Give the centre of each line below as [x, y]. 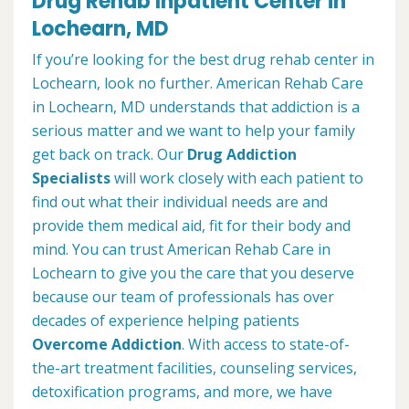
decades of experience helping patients [166, 321]
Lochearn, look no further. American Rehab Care [198, 84]
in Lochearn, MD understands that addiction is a [196, 107]
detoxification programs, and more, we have [182, 392]
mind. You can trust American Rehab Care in [181, 250]
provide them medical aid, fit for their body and [191, 226]
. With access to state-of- [266, 345]
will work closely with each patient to [237, 178]
